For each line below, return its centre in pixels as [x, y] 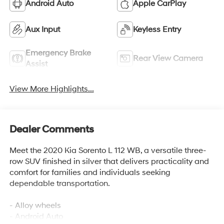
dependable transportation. [59, 184]
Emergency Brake [58, 53]
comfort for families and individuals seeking [90, 173]
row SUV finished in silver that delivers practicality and [109, 162]
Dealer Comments [51, 130]
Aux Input [42, 30]
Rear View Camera [168, 59]
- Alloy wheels [35, 206]
